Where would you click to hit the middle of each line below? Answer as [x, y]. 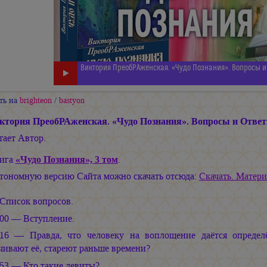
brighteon [35, 100]
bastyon [72, 100]
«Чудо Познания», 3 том [66, 160]
